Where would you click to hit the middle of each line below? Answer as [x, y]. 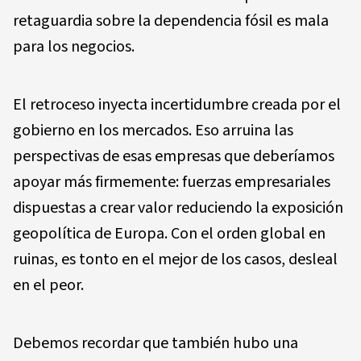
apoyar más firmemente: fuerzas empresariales [172, 182]
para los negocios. [74, 46]
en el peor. [48, 285]
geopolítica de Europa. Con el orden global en [169, 233]
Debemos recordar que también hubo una [156, 343]
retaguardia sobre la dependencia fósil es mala [171, 21]
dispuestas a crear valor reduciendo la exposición [178, 207]
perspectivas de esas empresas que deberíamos [174, 156]
